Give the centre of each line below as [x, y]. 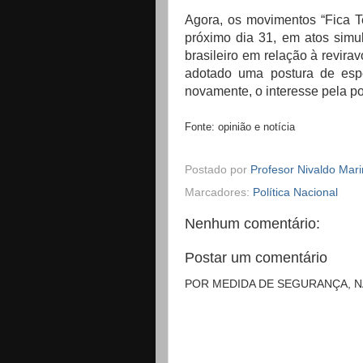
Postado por [218, 170]
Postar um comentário [256, 257]
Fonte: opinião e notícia [240, 126]
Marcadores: [219, 193]
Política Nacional [295, 193]
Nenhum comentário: [252, 224]
